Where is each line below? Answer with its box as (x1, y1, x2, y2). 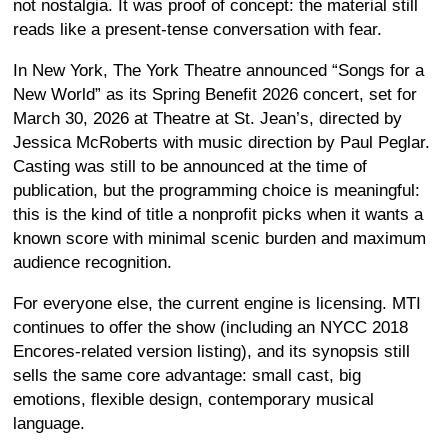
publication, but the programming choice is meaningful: (13, 180, 420, 200)
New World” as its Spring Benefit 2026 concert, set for (13, 84, 417, 104)
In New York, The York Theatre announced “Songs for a (13, 60, 424, 80)
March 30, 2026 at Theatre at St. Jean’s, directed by (13, 108, 402, 128)
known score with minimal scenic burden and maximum (13, 228, 426, 248)
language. (13, 413, 85, 433)
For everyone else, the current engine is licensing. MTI (13, 293, 421, 313)
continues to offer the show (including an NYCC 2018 (13, 317, 408, 337)
